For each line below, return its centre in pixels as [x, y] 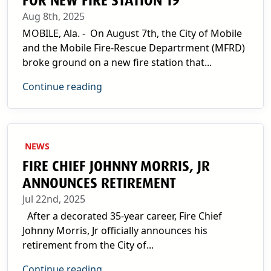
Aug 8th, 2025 [54, 16]
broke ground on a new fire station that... [117, 62]
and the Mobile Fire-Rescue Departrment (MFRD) [134, 48]
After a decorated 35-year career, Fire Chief [122, 216]
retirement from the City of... [88, 245]
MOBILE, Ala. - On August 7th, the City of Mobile [132, 33]
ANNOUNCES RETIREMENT [99, 183]
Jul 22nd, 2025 [54, 199]
